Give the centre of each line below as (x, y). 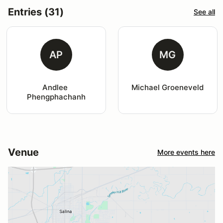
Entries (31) (36, 12)
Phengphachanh (56, 97)
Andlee (56, 87)
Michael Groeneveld (168, 87)
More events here (186, 152)
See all (204, 12)
